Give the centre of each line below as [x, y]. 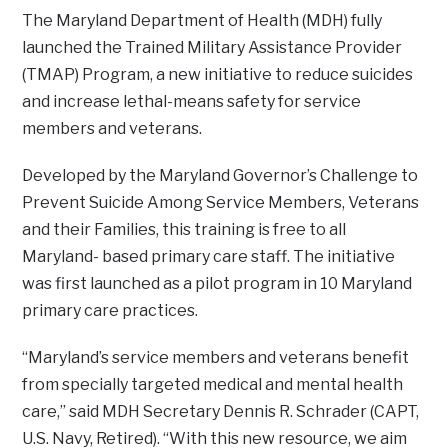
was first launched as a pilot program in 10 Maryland [217, 284]
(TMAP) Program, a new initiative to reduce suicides [218, 75]
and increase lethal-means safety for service [192, 102]
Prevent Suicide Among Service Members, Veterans [221, 203]
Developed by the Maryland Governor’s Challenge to [220, 176]
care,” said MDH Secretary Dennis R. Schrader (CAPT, [221, 412]
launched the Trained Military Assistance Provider [212, 48]
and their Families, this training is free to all [184, 230]
